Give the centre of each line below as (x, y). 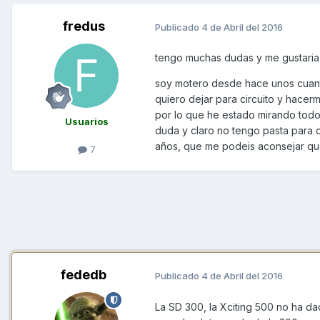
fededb (84, 275)
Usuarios (86, 122)
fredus (84, 26)
